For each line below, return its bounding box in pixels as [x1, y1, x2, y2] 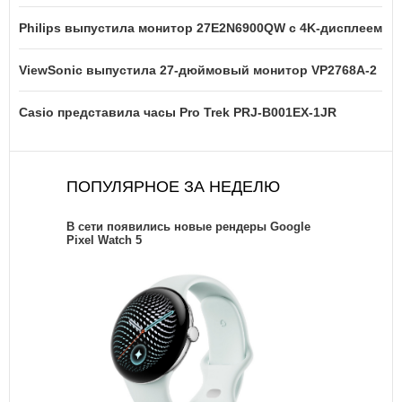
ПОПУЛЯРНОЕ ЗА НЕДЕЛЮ [66, 177, 280, 196]
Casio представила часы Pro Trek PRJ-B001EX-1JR [19, 104, 336, 119]
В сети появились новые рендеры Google [66, 219, 310, 233]
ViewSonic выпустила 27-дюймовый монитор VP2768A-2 [19, 62, 377, 77]
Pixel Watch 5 [66, 232, 142, 247]
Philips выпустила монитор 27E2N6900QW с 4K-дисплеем [19, 20, 382, 35]
